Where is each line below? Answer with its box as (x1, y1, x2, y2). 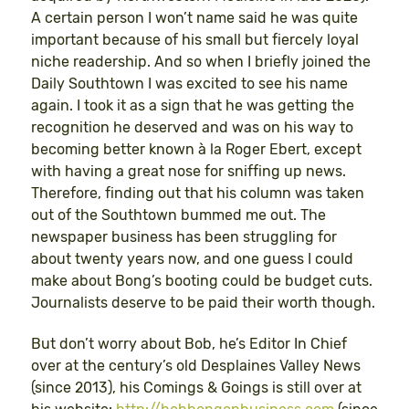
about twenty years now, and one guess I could (31, 250, 353, 268)
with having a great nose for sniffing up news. (31, 163, 346, 181)
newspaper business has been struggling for (31, 228, 337, 246)
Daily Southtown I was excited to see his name (31, 75, 348, 93)
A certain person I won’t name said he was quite (31, 9, 358, 27)
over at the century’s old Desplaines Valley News (31, 357, 361, 375)
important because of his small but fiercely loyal (31, 31, 359, 49)
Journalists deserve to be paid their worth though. (31, 294, 375, 312)
